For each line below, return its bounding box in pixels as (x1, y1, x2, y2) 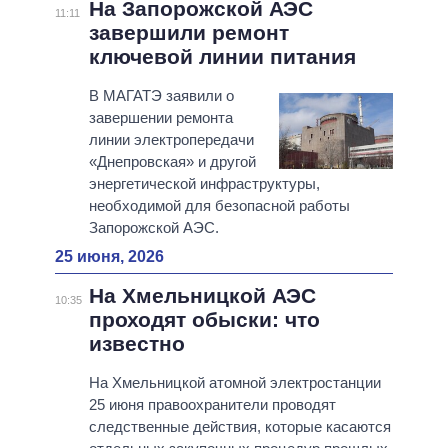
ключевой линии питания (88, 45, 356, 69)
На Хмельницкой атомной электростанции (88, 374, 381, 392)
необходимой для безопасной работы (88, 197, 350, 215)
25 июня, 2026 (55, 248, 164, 266)
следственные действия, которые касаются (88, 418, 391, 436)
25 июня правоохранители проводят (88, 396, 336, 414)
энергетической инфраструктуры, (88, 175, 320, 193)
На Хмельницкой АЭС (88, 284, 316, 308)
